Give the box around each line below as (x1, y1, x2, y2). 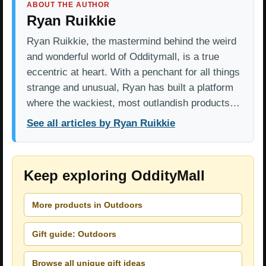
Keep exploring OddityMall (24, 167, 205, 184)
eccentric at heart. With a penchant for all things (27, 66, 240, 78)
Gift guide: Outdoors (32, 229, 116, 239)
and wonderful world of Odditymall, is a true (27, 51, 219, 63)
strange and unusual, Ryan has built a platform (27, 82, 233, 94)
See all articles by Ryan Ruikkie (27, 118, 175, 129)
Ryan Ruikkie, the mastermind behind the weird (27, 36, 236, 47)
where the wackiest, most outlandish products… (27, 97, 240, 109)
